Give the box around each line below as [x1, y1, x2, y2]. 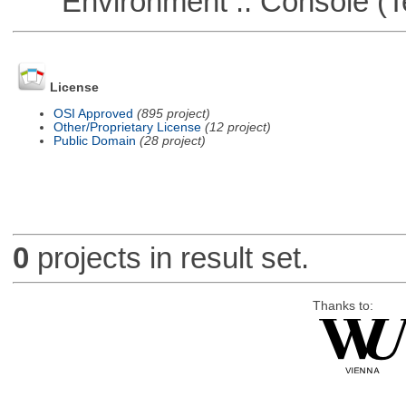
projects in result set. [28, 241, 309, 275]
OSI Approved [53, 106, 133, 121]
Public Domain [53, 133, 136, 148]
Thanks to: [312, 298, 373, 313]
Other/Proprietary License [53, 120, 201, 134]
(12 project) [204, 120, 271, 134]
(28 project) [139, 133, 206, 148]
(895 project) [136, 106, 210, 121]
